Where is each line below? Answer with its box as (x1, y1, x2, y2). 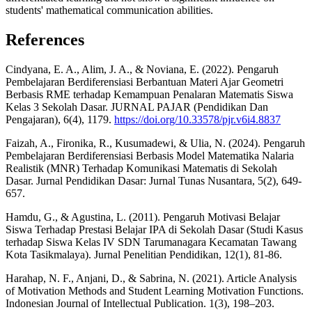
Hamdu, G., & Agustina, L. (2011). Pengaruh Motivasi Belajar (6, 210, 280, 223)
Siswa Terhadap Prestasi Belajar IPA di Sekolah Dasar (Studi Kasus (6, 223, 303, 235)
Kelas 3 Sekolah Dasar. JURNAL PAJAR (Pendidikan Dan (6, 100, 268, 113)
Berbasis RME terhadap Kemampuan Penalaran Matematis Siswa (6, 88, 293, 100)
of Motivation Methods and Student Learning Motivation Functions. (6, 284, 304, 297)
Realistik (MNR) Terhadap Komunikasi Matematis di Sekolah (6, 162, 277, 174)
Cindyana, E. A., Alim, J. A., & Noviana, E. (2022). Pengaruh (6, 63, 279, 75)
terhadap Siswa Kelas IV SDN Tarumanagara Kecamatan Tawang (6, 235, 297, 248)
